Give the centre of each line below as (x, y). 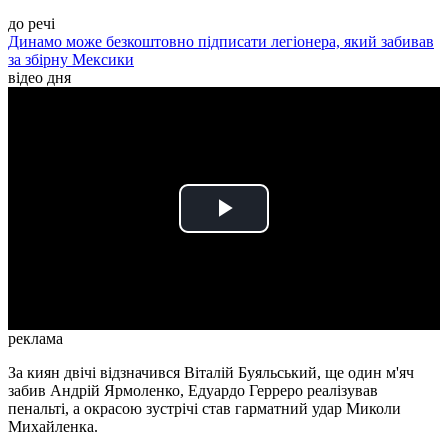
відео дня (39, 78)
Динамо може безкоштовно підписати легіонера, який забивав (221, 42)
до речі (31, 24)
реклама (35, 339)
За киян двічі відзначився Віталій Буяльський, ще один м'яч (211, 373)
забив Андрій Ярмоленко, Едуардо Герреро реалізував (193, 391)
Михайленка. (53, 427)
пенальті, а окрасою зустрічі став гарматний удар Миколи (204, 409)
